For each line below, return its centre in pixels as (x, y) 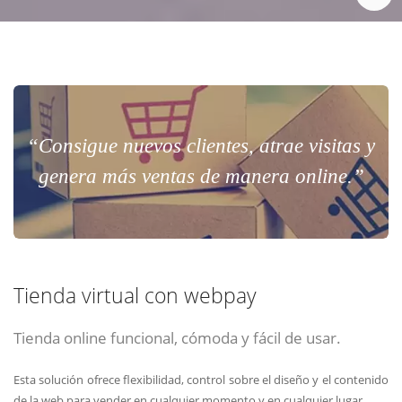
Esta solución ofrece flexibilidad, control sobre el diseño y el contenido (201, 379)
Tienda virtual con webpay (135, 296)
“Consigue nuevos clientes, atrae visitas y (201, 146)
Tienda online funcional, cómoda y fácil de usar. (177, 338)
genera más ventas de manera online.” (201, 177)
